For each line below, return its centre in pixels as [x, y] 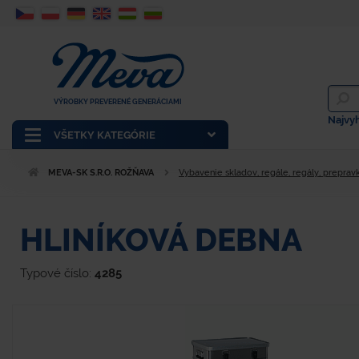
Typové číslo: [57, 273]
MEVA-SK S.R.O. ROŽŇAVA [100, 173]
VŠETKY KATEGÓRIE [105, 135]
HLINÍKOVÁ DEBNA [161, 240]
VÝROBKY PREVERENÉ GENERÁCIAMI [118, 102]
